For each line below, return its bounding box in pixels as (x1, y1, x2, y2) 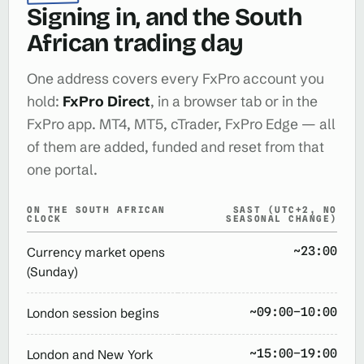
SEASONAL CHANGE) (226, 212, 337, 224)
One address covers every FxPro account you (27, 69, 324, 88)
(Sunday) (27, 263, 78, 279)
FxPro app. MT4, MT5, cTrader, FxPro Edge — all (27, 115, 336, 133)
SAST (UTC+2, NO (232, 203, 337, 215)
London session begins (27, 305, 159, 321)
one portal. (27, 160, 97, 179)
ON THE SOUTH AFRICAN (27, 203, 166, 215)
